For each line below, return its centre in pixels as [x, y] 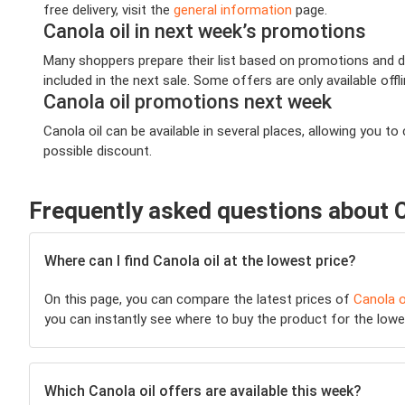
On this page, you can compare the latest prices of [199, 299]
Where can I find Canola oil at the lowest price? [200, 261]
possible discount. [98, 151]
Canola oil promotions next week [188, 101]
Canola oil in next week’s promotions [205, 31]
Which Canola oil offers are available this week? [202, 391]
